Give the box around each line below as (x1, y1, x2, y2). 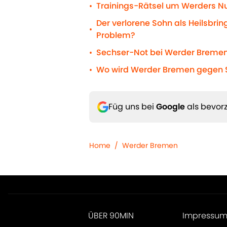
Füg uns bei (108, 101, 156, 113)
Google (156, 101, 185, 113)
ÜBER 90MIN (88, 210, 134, 222)
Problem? (96, 29, 135, 42)
